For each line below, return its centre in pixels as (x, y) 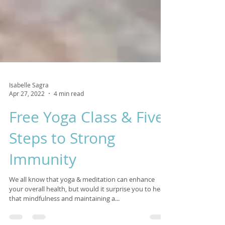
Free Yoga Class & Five (86, 145)
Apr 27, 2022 (27, 121)
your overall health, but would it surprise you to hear (88, 216)
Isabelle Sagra (29, 112)
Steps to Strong (62, 166)
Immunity (43, 187)
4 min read (69, 121)
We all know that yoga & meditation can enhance (82, 207)
